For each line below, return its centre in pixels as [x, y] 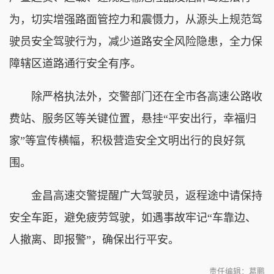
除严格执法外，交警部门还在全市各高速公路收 [136, 96]
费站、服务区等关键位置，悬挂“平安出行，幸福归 [133, 118]
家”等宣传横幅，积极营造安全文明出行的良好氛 [127, 140]
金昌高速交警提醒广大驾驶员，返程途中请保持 [136, 195]
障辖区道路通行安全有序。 [75, 63]
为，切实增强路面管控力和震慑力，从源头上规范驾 [136, 19]
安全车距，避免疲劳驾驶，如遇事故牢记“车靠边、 [133, 217]
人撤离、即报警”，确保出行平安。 [94, 239]
